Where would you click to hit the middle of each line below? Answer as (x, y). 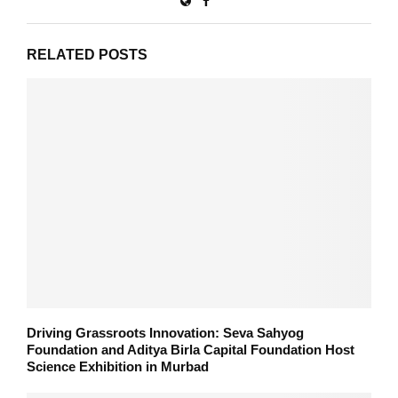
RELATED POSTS (87, 54)
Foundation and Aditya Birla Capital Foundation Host (191, 349)
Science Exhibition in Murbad (118, 366)
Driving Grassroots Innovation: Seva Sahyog (165, 332)
